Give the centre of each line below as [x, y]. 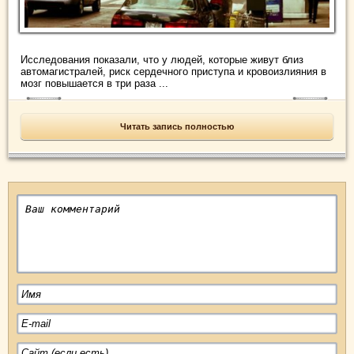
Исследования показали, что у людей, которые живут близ [162, 59]
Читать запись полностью [177, 126]
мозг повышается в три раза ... [94, 83]
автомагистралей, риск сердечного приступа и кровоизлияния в [173, 71]
